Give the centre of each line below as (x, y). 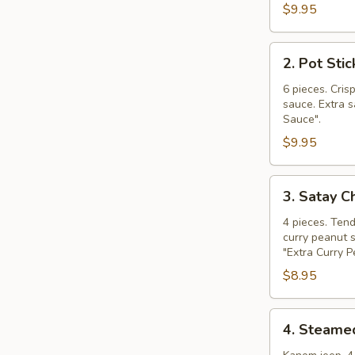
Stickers (292, 90)
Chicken (290, 223)
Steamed (295, 337)
